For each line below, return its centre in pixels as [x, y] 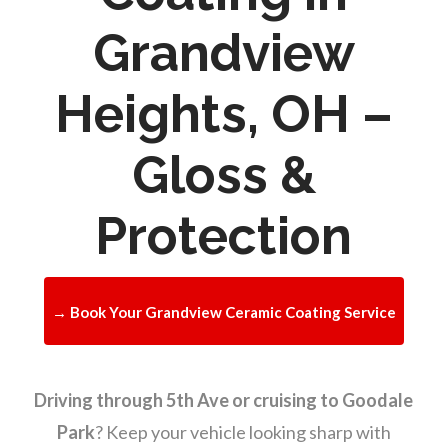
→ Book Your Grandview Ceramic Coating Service [223, 312]
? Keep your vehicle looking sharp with [242, 432]
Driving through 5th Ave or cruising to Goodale [224, 400]
